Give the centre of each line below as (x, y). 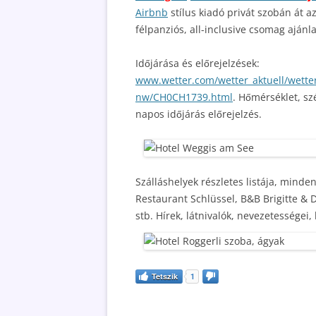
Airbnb (152, 12)
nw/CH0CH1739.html (184, 97)
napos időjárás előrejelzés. (199, 114)
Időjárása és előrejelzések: (197, 63)
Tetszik (165, 276)
